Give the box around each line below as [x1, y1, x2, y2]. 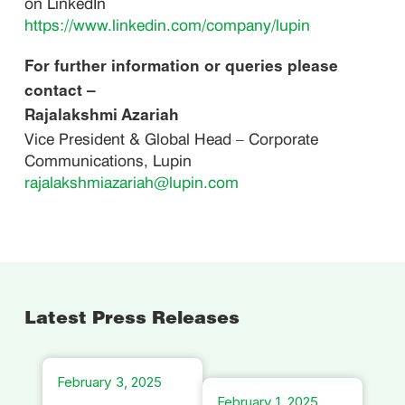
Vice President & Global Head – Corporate [24, 129, 319, 149]
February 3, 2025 [56, 372, 162, 391]
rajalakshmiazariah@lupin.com [24, 173, 240, 193]
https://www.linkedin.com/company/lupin [24, 14, 311, 34]
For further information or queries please [24, 61, 339, 77]
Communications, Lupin [24, 151, 211, 171]
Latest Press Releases [24, 311, 240, 329]
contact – [24, 85, 97, 101]
